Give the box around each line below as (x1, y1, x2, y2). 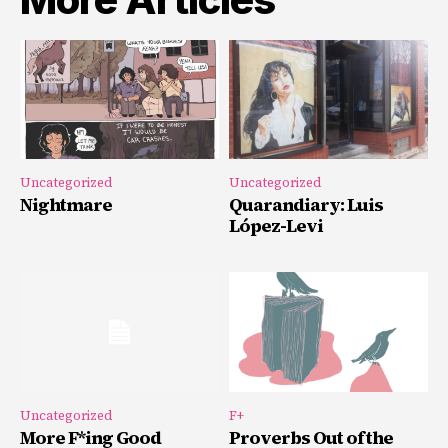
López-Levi (229, 213, 323, 239)
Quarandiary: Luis (229, 192, 383, 218)
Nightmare (20, 192, 112, 218)
